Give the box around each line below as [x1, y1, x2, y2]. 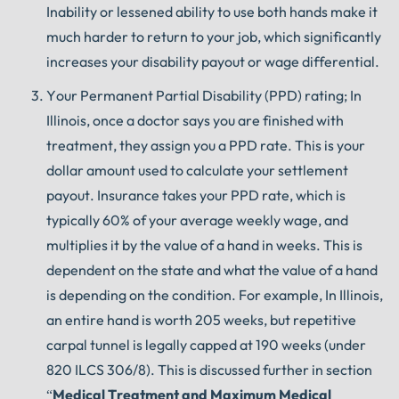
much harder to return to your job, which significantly [46, 27, 381, 45]
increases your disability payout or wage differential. [46, 52, 382, 70]
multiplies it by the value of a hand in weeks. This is [46, 236, 362, 255]
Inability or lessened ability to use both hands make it [46, 2, 378, 20]
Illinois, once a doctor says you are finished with [46, 111, 344, 130]
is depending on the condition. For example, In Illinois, [46, 286, 383, 305]
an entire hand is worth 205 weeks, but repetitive [46, 311, 356, 330]
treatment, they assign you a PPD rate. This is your [46, 136, 365, 155]
